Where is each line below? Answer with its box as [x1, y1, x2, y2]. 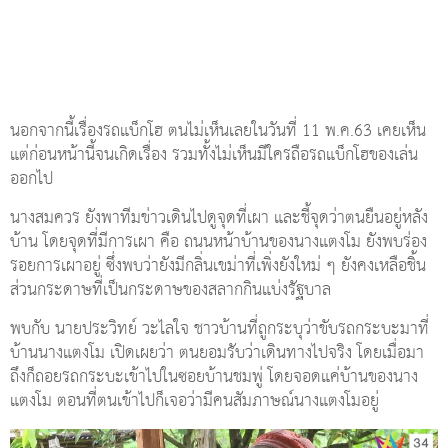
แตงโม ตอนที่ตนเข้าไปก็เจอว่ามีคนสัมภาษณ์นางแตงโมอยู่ [10, 385, 379, 417]
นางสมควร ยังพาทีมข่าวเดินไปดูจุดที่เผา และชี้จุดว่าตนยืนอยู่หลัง [10, 202, 428, 234]
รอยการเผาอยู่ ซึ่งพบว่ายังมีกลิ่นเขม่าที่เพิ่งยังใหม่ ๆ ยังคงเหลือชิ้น [10, 250, 426, 282]
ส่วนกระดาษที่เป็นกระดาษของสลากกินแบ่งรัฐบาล [10, 274, 331, 306]
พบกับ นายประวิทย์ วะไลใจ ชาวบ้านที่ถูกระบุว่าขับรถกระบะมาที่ [10, 313, 429, 345]
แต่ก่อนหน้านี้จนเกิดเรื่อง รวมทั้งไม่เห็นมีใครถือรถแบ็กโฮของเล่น [10, 139, 418, 171]
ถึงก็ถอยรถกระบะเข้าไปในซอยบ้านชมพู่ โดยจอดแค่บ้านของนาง [10, 361, 418, 393]
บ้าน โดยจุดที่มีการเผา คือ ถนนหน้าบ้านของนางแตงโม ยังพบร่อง [10, 226, 427, 258]
